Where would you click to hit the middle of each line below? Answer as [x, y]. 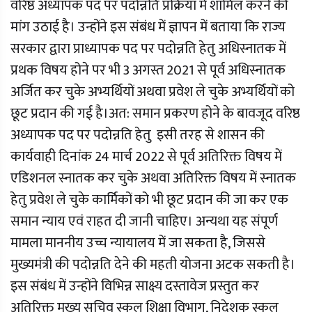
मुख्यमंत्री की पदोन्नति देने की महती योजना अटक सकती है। [153, 265]
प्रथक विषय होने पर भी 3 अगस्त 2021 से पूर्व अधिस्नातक [148, 70]
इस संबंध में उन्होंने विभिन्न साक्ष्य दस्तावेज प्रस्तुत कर [135, 286]
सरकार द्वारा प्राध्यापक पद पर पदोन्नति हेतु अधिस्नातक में [148, 49]
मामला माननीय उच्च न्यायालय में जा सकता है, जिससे [138, 243]
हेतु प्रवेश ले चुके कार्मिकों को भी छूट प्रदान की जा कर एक [149, 200]
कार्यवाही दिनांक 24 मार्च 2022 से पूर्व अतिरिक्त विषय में [146, 157]
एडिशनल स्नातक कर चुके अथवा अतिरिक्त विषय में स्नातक [153, 178]
